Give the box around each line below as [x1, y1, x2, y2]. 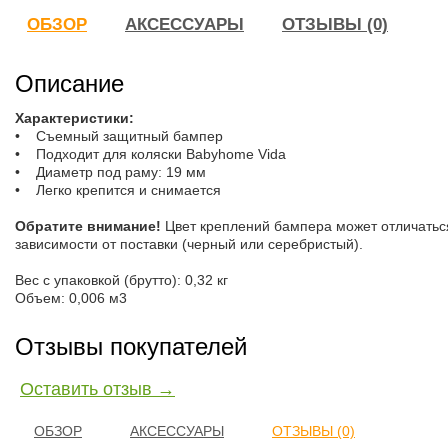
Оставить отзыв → [20, 379, 175, 399]
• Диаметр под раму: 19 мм [15, 164, 206, 180]
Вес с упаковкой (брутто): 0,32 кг [15, 272, 228, 288]
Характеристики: [15, 110, 134, 126]
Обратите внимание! [15, 218, 161, 234]
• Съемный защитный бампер [15, 128, 223, 144]
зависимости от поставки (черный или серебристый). [15, 236, 363, 252]
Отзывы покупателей [15, 333, 247, 360]
